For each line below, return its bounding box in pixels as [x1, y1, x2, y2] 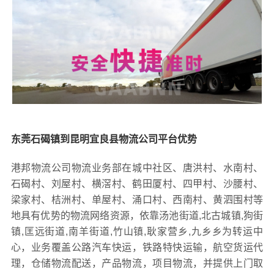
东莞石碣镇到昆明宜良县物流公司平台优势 [10, 134, 197, 145]
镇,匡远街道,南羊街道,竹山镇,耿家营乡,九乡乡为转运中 [10, 226, 264, 237]
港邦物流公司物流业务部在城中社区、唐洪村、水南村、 [10, 163, 264, 174]
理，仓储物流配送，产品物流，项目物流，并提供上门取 [10, 258, 264, 269]
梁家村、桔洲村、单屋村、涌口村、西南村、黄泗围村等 [10, 194, 264, 206]
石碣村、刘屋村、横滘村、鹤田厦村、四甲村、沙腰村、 [10, 179, 264, 190]
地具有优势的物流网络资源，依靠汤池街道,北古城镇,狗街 [10, 210, 264, 221]
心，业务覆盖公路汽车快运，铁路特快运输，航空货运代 [10, 242, 264, 253]
